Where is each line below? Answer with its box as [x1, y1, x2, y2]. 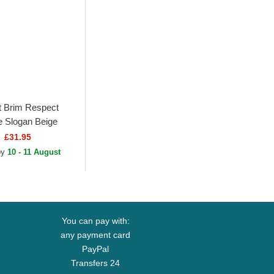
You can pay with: [61, 216, 130, 226]
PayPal [82, 244, 109, 254]
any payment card [61, 230, 130, 240]
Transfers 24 [71, 258, 120, 268]
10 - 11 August [7, 147, 61, 157]
